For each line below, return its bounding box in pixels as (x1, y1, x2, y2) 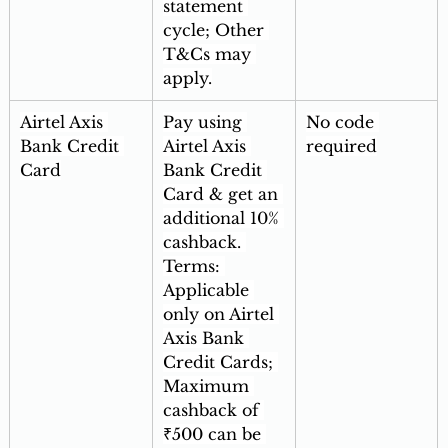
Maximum (162, 376, 254, 397)
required (305, 136, 377, 157)
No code (305, 112, 379, 133)
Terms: (162, 256, 225, 277)
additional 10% (162, 208, 284, 229)
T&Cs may (162, 44, 256, 65)
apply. (162, 68, 212, 89)
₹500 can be (162, 424, 266, 445)
